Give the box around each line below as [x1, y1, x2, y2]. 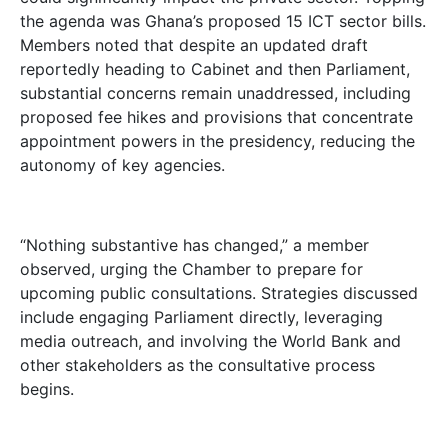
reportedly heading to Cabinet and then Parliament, [20, 59, 410, 80]
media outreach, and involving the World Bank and [20, 331, 401, 352]
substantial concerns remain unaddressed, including [20, 83, 411, 104]
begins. [20, 379, 74, 400]
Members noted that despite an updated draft [20, 35, 368, 56]
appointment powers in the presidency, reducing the [20, 131, 415, 152]
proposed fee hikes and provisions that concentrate [20, 107, 413, 128]
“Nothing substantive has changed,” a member [20, 235, 369, 256]
